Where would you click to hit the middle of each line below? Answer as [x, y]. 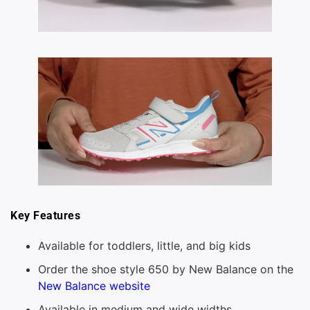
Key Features [45, 215]
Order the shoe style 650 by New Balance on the [166, 270]
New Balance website [94, 286]
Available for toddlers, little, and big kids [144, 246]
